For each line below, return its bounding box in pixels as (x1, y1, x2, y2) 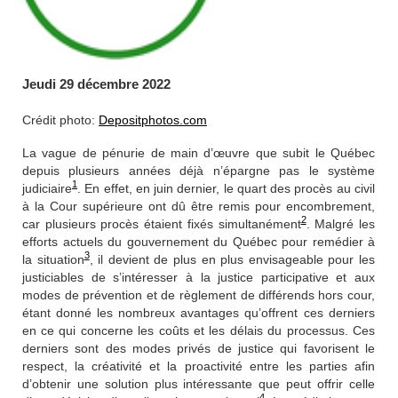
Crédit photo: (22, 113, 99, 127)
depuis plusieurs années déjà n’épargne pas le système (22, 163, 375, 178)
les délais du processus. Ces (209, 323, 376, 338)
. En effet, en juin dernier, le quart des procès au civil (77, 181, 375, 195)
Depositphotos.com (99, 113, 207, 127)
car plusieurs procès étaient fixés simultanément (22, 217, 301, 231)
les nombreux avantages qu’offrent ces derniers (96, 306, 376, 320)
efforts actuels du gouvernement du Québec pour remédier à (22, 235, 375, 249)
